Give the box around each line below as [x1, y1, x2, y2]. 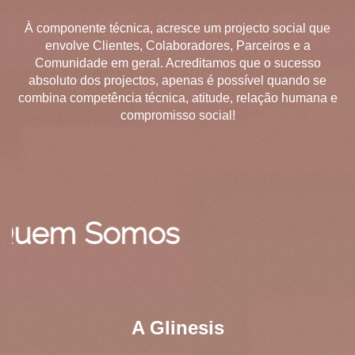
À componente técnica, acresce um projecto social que [25, 21, 330, 35]
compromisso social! [120, 109, 235, 122]
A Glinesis [131, 317, 224, 338]
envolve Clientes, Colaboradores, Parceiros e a [44, 39, 311, 52]
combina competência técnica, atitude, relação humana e [17, 91, 338, 105]
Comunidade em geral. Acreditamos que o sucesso [34, 56, 321, 70]
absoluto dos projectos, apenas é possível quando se [29, 74, 326, 87]
